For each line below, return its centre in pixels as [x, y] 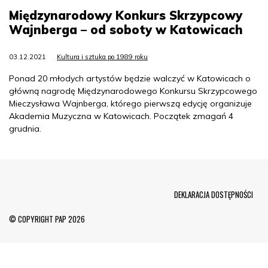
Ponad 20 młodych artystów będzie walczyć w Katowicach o [130, 78]
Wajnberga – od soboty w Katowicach [126, 30]
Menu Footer [64, 188]
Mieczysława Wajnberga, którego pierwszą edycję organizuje [130, 103]
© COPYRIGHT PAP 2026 [47, 219]
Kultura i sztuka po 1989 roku [102, 57]
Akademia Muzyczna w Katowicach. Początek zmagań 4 [121, 116]
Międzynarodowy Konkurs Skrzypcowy [126, 15]
